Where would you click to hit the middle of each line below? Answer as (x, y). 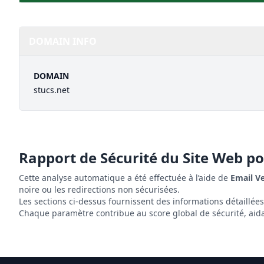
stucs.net (52, 90)
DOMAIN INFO (63, 41)
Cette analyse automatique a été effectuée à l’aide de (125, 178)
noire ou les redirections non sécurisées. (99, 189)
